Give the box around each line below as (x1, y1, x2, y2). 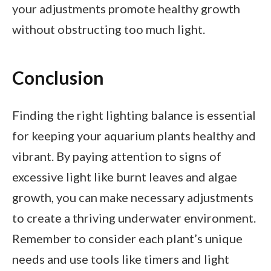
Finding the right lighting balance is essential (12, 108, 256, 123)
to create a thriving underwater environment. (12, 211, 256, 226)
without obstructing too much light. (12, 22, 205, 37)
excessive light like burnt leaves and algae (12, 169, 237, 184)
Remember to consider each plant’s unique (12, 231, 243, 246)
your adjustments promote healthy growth (12, 1, 240, 16)
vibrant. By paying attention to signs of (12, 149, 221, 164)
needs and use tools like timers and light (12, 252, 229, 267)
